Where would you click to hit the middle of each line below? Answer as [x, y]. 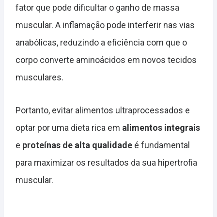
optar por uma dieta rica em [69, 128]
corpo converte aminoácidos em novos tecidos [106, 60]
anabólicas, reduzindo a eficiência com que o [101, 43]
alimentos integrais [161, 128]
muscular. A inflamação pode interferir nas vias [105, 25]
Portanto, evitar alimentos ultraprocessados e [103, 110]
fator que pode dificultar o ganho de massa [97, 8]
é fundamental [161, 145]
